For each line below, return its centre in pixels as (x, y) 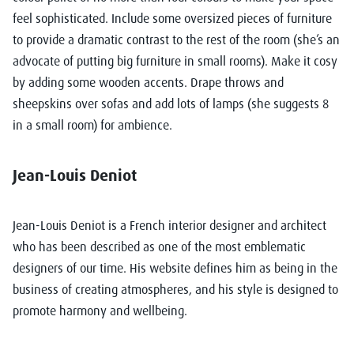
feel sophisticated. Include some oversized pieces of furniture (172, 19)
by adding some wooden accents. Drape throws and (148, 83)
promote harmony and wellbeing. (100, 311)
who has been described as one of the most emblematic (159, 247)
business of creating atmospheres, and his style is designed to (175, 290)
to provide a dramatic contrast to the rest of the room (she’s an (176, 40)
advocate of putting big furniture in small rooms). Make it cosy (175, 61)
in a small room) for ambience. (92, 125)
